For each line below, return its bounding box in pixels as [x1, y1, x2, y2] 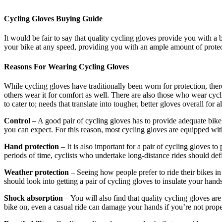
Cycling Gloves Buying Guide [4, 14, 103, 23]
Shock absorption [4, 193, 63, 202]
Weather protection [4, 167, 69, 176]
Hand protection [4, 142, 59, 151]
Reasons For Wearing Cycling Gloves [4, 62, 129, 71]
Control [4, 116, 30, 125]
